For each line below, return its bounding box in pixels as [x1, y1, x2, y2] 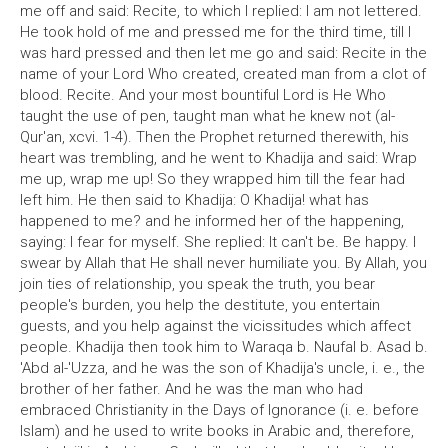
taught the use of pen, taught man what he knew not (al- [20, 107, 395, 125]
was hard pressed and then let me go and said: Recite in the [20, 44, 427, 62]
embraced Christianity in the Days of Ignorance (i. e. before [20, 401, 419, 419]
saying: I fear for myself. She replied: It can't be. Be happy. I [20, 233, 416, 251]
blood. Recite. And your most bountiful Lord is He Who [20, 86, 386, 104]
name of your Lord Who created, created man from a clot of [20, 65, 426, 83]
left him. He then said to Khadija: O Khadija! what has [20, 191, 369, 209]
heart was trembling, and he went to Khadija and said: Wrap [20, 149, 417, 167]
